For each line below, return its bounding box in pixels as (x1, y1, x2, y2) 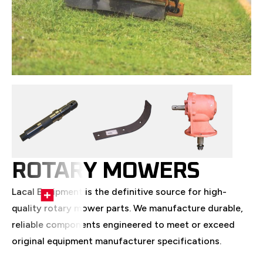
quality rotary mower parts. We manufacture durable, (12, 203, 243, 214)
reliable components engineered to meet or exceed (12, 219, 235, 231)
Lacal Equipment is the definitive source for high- (12, 186, 227, 198)
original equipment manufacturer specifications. (12, 235, 221, 247)
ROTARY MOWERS (12, 159, 200, 183)
